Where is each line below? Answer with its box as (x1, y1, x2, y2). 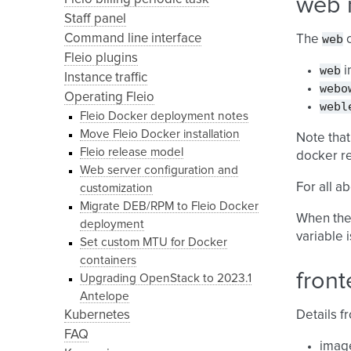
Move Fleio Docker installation (80, 128, 240, 140)
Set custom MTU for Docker (80, 237, 227, 248)
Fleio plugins (64, 52, 138, 65)
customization (80, 183, 153, 194)
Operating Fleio (64, 91, 154, 104)
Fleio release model (80, 147, 183, 158)
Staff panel (64, 13, 126, 26)
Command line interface (64, 32, 201, 45)
